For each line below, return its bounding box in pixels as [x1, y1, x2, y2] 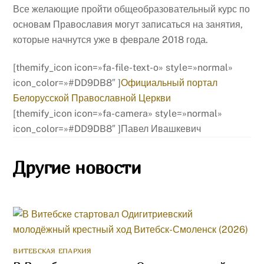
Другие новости [13, 156, 141, 179]
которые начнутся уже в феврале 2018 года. [13, 34, 209, 45]
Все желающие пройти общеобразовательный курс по [13, 3, 250, 15]
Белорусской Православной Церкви [13, 92, 171, 104]
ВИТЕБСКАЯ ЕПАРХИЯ [13, 246, 92, 255]
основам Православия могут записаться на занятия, [13, 18, 243, 30]
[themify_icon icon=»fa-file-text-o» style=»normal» [13, 61, 233, 73]
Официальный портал [121, 77, 218, 88]
